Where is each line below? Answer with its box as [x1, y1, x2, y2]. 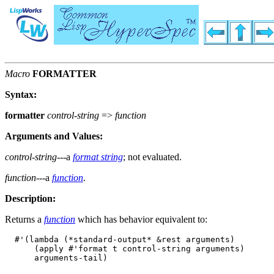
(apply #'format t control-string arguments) [5, 244, 245, 254]
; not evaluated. [123, 152, 182, 163]
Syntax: [5, 89, 37, 100]
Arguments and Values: [5, 131, 103, 142]
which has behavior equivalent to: [75, 214, 207, 225]
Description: [5, 193, 56, 204]
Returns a [5, 214, 44, 225]
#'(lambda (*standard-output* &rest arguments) [5, 235, 235, 245]
